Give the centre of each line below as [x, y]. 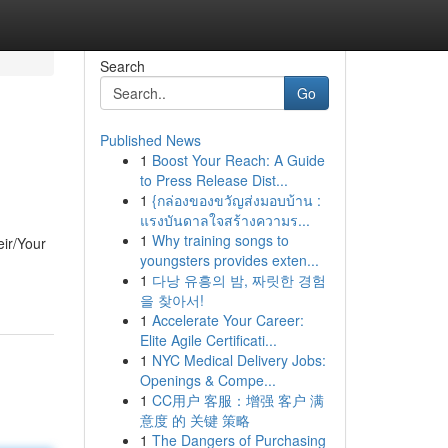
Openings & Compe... [207, 380]
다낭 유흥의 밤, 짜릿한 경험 [238, 280]
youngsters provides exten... [229, 260]
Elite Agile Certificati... [208, 340]
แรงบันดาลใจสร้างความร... [224, 220]
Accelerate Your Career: [227, 320]
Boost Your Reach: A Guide [238, 160]
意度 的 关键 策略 [194, 420]
